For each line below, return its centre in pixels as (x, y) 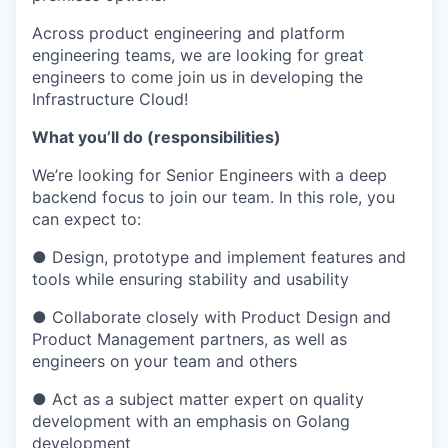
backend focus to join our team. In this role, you (213, 197)
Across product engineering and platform (188, 33)
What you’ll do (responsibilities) (156, 137)
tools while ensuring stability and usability (190, 279)
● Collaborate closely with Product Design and (211, 317)
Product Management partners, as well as (189, 339)
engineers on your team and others (164, 361)
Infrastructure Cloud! (110, 99)
